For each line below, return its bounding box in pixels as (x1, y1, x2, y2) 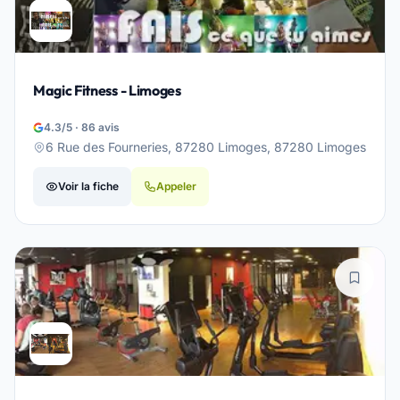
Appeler (156, 179, 196, 193)
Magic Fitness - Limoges (33, 81, 181, 99)
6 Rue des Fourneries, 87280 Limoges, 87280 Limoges (46, 139, 366, 154)
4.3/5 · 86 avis (44, 121, 120, 134)
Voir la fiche (58, 179, 119, 193)
